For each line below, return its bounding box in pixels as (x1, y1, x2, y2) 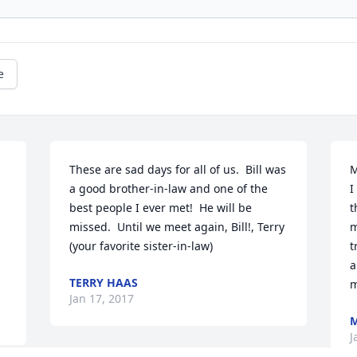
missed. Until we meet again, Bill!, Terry (69, 219, 285, 235)
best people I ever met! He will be (69, 200, 253, 216)
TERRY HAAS (69, 275, 139, 291)
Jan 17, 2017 (69, 291, 135, 307)
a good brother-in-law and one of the (69, 181, 269, 197)
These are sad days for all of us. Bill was (69, 162, 287, 178)
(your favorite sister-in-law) (69, 238, 214, 254)
